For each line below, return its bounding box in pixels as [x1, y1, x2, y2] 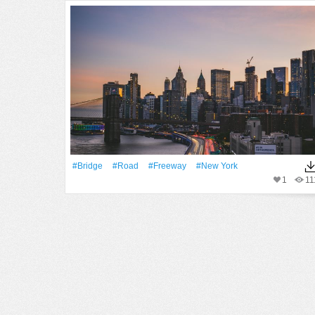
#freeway [148, 161, 186, 171]
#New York [196, 161, 238, 171]
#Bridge [72, 161, 103, 171]
